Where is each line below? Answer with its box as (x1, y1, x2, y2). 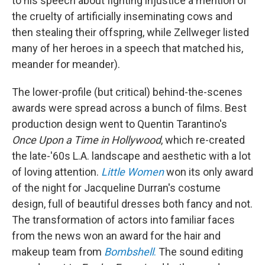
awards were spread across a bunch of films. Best (12, 102, 247, 115)
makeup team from (12, 245, 104, 258)
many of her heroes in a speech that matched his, (12, 42, 243, 55)
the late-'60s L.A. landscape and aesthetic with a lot (12, 150, 251, 163)
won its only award (166, 166, 253, 179)
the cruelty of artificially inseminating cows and (12, 10, 232, 23)
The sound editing (156, 245, 243, 258)
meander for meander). (12, 58, 120, 71)
